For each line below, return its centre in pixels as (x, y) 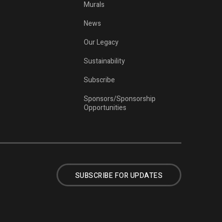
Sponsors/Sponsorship (120, 99)
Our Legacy (101, 42)
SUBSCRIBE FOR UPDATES (119, 175)
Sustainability (105, 61)
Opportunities (105, 108)
